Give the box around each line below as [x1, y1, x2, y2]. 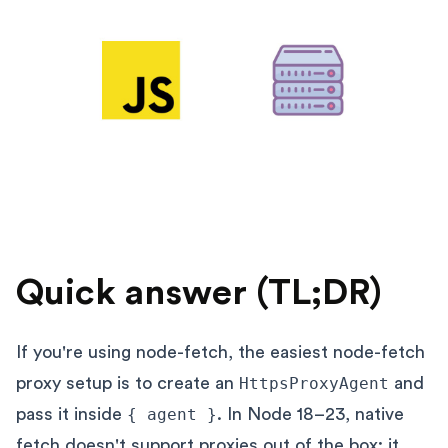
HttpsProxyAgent [239, 373, 389, 393]
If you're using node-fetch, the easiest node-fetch [16, 342, 425, 361]
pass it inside [16, 404, 127, 423]
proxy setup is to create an [16, 373, 239, 392]
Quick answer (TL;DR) [16, 274, 382, 311]
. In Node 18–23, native [217, 404, 404, 423]
